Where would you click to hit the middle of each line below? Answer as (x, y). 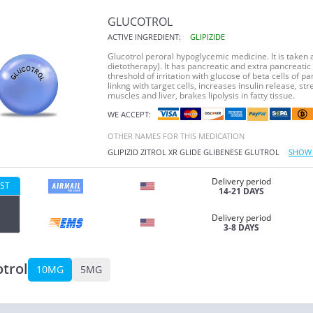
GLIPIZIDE (208, 37)
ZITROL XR (159, 152)
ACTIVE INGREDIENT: (144, 37)
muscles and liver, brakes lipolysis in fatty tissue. (201, 95)
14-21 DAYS (241, 191)
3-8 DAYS (241, 227)
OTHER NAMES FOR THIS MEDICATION (176, 136)
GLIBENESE (223, 152)
